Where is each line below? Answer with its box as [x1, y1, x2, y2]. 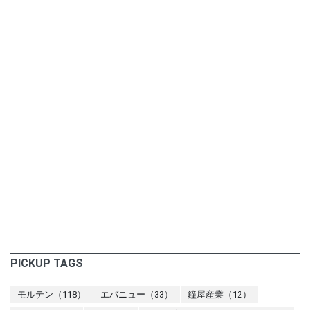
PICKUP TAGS [10, 256, 83, 270]
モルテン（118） [17, 289, 86, 300]
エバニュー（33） [100, 289, 173, 300]
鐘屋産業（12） [188, 289, 251, 300]
